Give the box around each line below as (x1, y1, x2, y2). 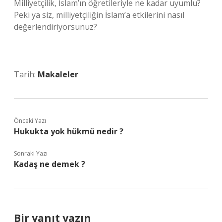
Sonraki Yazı (14, 149, 48, 158)
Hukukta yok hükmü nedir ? (14, 126, 123, 137)
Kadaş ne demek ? (14, 159, 85, 169)
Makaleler (38, 69, 78, 80)
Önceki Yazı (14, 116, 46, 125)
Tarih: (14, 69, 38, 80)
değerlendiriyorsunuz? (14, 21, 97, 32)
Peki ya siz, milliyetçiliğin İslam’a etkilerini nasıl (14, 9, 184, 20)
